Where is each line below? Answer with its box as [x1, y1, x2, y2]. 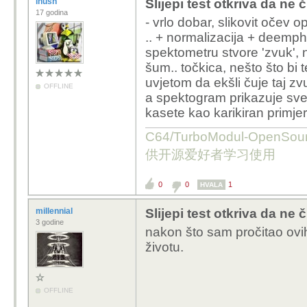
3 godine [36, 218, 64, 226]
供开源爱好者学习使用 [145, 147, 275, 162]
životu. [145, 240, 184, 254]
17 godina [36, 8, 68, 16]
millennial [36, 206, 75, 216]
